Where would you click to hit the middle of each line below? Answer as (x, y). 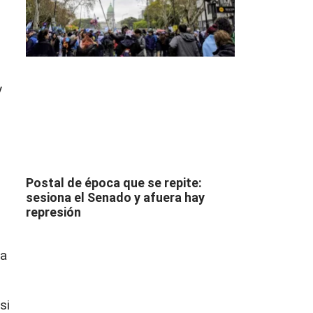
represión (53, 212)
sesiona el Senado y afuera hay (115, 197)
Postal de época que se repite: (114, 182)
